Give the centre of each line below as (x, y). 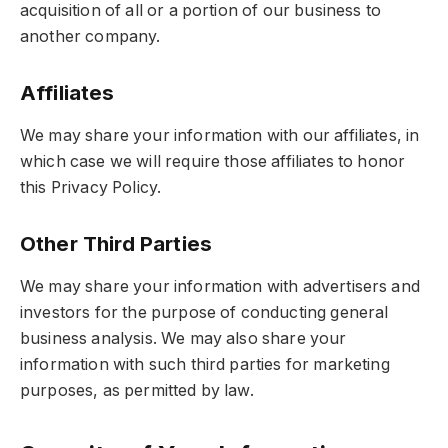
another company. (90, 37)
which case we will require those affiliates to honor (213, 162)
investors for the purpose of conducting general (204, 313)
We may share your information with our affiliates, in (220, 136)
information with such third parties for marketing (205, 365)
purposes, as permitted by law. (137, 391)
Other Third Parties (116, 243)
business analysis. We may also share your (183, 339)
